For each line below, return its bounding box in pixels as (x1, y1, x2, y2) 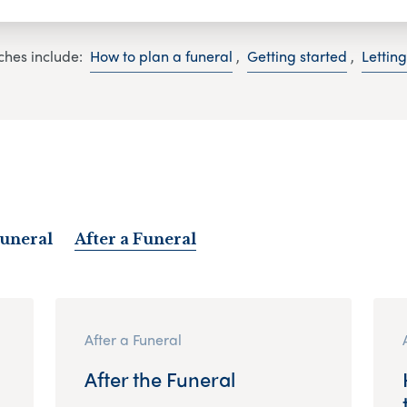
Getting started (246, 45, 347, 67)
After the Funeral (84, 363, 235, 393)
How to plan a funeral (89, 45, 233, 67)
